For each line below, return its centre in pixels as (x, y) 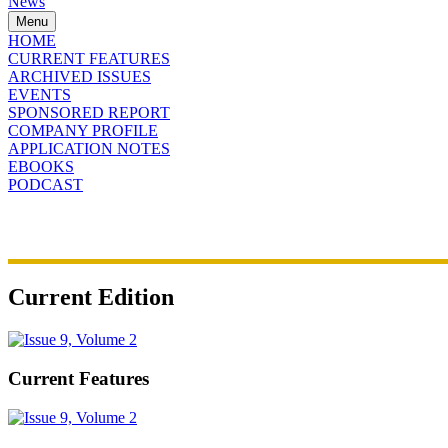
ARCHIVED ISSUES (79, 77)
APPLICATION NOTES (89, 149)
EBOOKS (41, 167)
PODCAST (45, 185)
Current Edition (91, 297)
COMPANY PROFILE (83, 131)
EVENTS (39, 95)
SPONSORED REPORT (89, 113)
